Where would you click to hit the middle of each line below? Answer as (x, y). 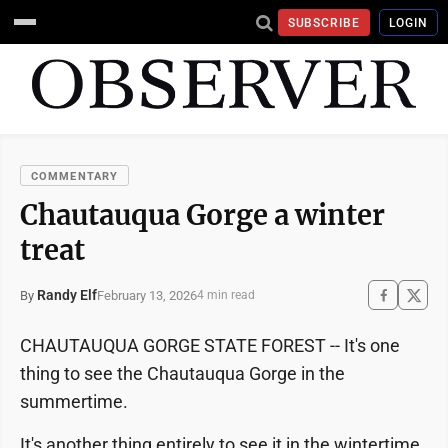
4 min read (226, 295)
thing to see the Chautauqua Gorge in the (182, 373)
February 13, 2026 (147, 295)
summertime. (74, 401)
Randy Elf (67, 295)
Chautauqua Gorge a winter (202, 215)
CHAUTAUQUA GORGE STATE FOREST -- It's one (210, 345)
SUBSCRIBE (324, 22)
